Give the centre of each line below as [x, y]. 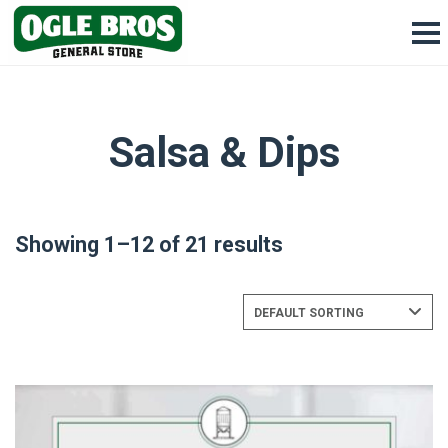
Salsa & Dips [224, 152]
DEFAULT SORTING [309, 313]
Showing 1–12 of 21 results [149, 244]
